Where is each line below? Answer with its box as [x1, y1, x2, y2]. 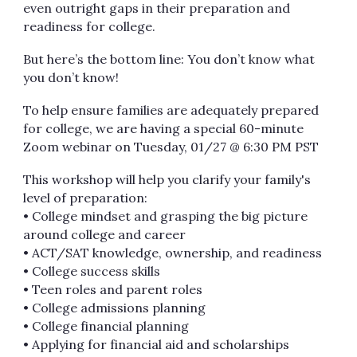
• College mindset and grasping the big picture [23, 208, 308, 224]
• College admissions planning [23, 300, 210, 316]
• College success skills [23, 263, 164, 279]
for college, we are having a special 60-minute [23, 120, 304, 136]
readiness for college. [23, 18, 159, 34]
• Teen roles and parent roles [23, 281, 206, 297]
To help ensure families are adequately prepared [23, 102, 320, 118]
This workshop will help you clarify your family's [23, 171, 312, 187]
